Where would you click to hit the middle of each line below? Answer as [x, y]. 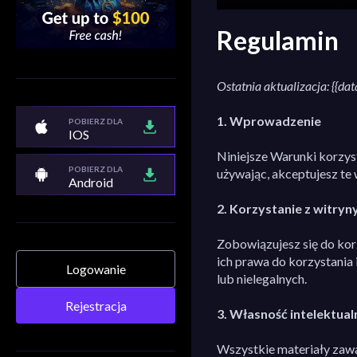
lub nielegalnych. [261, 279]
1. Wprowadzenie [269, 121]
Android [91, 182]
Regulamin [277, 41]
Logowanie [96, 269]
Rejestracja [96, 305]
